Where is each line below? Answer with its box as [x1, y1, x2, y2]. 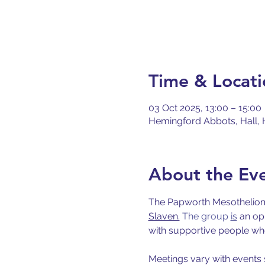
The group [179, 211, 231, 222]
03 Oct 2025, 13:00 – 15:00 [148, 102, 261, 114]
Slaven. [148, 211, 180, 222]
